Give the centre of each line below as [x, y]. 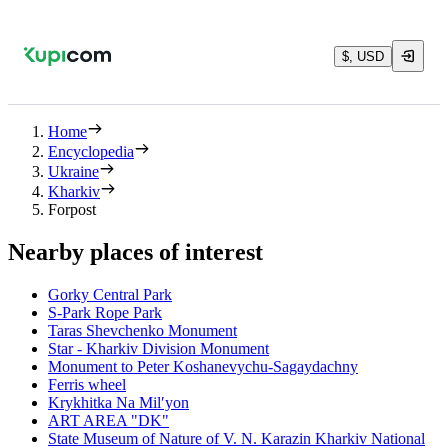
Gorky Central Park [110, 294]
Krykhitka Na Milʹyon [118, 402]
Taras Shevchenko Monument [142, 330]
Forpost [72, 209]
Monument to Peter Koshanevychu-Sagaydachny [203, 366]
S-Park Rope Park [105, 312]
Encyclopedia [91, 151]
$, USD [363, 56]
